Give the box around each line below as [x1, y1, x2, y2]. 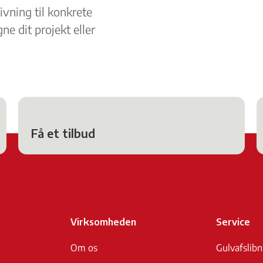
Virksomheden [70, 216, 136, 228]
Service [216, 216, 250, 228]
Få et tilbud [31, 126, 95, 140]
